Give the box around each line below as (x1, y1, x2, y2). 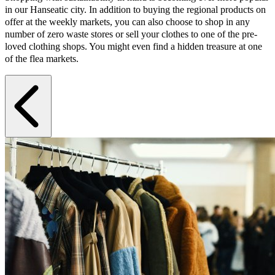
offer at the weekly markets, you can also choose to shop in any (5, 16, 250, 27)
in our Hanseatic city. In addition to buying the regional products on (5, 4, 266, 15)
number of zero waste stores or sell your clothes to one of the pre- (5, 28, 257, 39)
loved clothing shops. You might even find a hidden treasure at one (5, 41, 262, 52)
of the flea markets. (5, 53, 81, 64)
